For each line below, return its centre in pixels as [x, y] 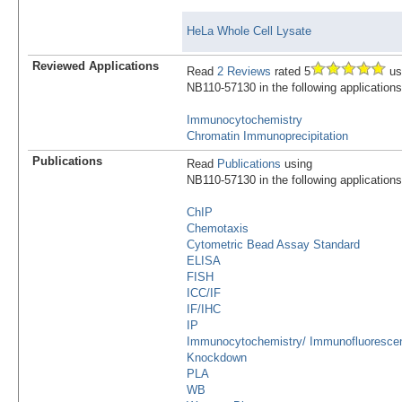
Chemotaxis [218, 229]
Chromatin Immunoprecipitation [267, 136]
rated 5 [291, 72]
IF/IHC [204, 310]
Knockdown [217, 358]
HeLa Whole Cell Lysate [249, 31]
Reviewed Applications [96, 66]
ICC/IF [204, 293]
